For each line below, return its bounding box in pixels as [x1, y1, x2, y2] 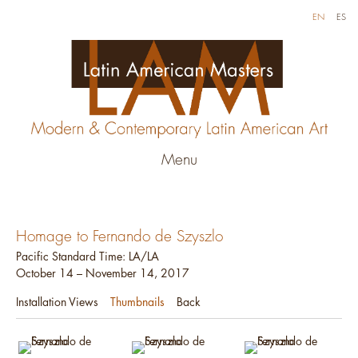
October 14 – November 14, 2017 [16, 265, 189, 281]
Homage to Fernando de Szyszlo [16, 226, 223, 247]
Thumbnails [110, 294, 165, 310]
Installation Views [16, 294, 98, 310]
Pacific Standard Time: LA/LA [16, 249, 159, 265]
